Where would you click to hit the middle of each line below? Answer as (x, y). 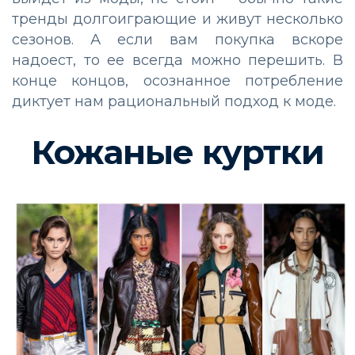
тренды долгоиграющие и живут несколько (177, 19)
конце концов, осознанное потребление (177, 80)
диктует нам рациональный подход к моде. (174, 101)
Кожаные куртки (177, 152)
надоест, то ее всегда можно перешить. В (177, 60)
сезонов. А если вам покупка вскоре (177, 39)
